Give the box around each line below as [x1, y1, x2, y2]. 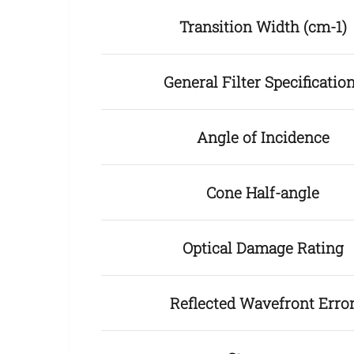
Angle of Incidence [196, 127, 330, 148]
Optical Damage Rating [182, 238, 344, 258]
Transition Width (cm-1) [179, 17, 347, 37]
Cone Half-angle [206, 183, 319, 203]
